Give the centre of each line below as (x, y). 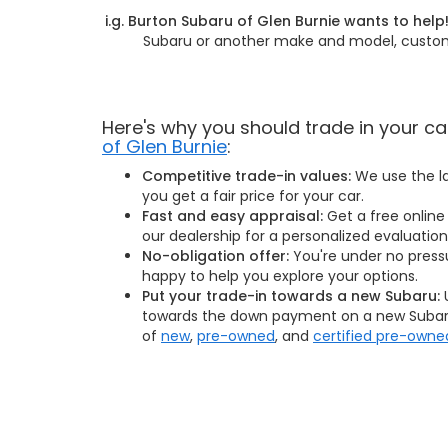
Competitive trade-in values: (246, 175)
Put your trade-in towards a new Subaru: (291, 295)
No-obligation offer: (217, 255)
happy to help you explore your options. (280, 275)
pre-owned (236, 335)
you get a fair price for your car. (253, 195)
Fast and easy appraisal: (232, 215)
